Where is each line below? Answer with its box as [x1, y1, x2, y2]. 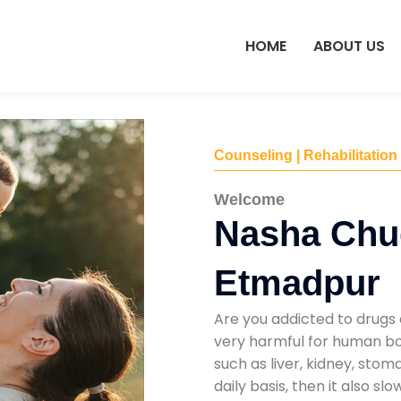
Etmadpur [214, 262, 380, 303]
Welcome [214, 190, 285, 209]
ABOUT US [313, 35, 385, 56]
